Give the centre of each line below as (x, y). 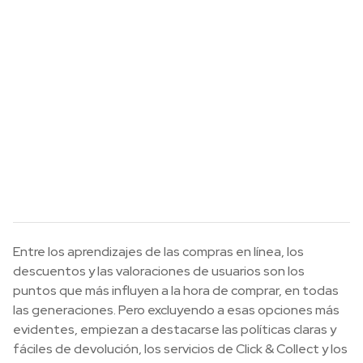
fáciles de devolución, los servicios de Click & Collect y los (180, 349)
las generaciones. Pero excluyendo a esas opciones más (176, 310)
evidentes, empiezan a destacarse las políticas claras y (175, 330)
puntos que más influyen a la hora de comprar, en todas (176, 291)
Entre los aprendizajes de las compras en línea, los (158, 252)
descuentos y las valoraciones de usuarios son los (159, 271)
